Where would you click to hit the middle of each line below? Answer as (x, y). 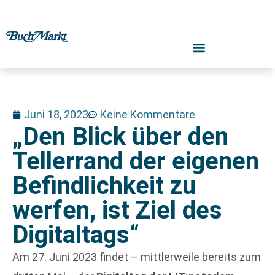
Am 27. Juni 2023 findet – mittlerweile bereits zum (137, 257)
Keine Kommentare (148, 114)
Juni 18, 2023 (56, 114)
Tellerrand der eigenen (136, 161)
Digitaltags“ (76, 235)
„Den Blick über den (120, 137)
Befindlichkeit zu (104, 186)
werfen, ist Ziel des (117, 210)
